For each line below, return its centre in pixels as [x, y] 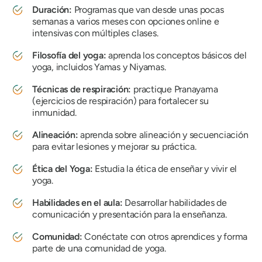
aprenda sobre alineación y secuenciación [164, 135]
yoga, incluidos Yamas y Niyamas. [99, 67]
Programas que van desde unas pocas [149, 10]
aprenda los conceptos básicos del [176, 55]
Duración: [53, 10]
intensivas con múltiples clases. [95, 33]
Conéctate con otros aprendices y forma [166, 237]
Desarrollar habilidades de [176, 203]
